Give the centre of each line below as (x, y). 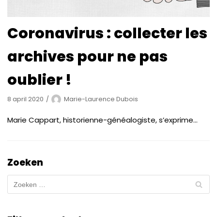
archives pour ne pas (87, 57)
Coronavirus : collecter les (107, 34)
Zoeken (25, 163)
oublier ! (39, 80)
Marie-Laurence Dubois (101, 99)
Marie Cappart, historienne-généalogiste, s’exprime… (102, 120)
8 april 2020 (25, 99)
